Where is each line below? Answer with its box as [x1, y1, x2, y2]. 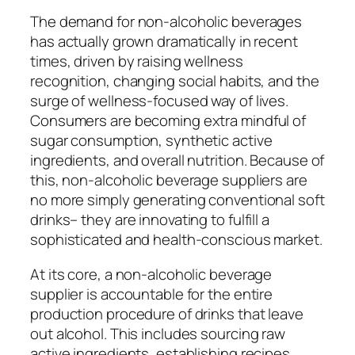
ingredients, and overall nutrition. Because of [30, 150, 325, 171]
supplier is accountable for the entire [30, 283, 273, 304]
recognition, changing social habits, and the [30, 71, 319, 92]
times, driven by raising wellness [30, 51, 243, 72]
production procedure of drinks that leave [30, 303, 303, 324]
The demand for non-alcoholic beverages [30, 11, 303, 32]
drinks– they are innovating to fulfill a [30, 209, 269, 231]
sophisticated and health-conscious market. [30, 229, 323, 250]
